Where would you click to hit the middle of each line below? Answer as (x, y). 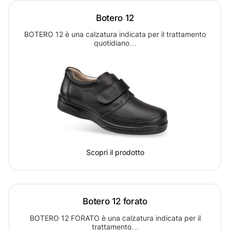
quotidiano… (115, 43)
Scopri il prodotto (115, 152)
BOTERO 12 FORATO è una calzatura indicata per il (115, 218)
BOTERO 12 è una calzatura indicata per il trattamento (115, 34)
